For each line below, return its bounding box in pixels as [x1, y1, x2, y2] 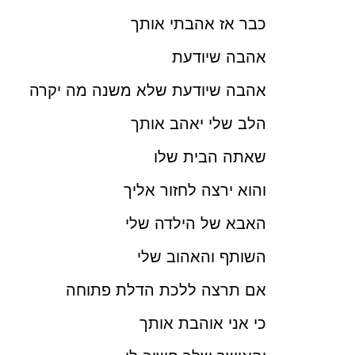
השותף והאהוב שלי [137, 248, 266, 266]
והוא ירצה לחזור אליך [124, 181, 266, 200]
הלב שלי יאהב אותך [131, 115, 266, 133]
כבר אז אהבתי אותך [131, 15, 266, 33]
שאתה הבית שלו [154, 148, 266, 166]
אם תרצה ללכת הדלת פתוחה [66, 281, 266, 300]
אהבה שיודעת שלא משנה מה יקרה [29, 82, 266, 100]
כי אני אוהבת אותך [139, 315, 266, 333]
